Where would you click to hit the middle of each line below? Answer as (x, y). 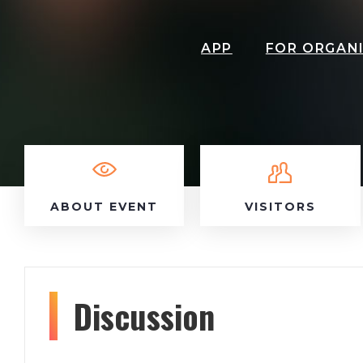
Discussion (144, 316)
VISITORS (280, 207)
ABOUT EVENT (105, 207)
